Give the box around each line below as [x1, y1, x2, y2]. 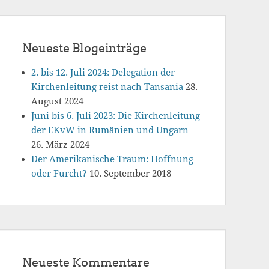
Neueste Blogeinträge [22, 41, 147, 55]
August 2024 [31, 96, 83, 107]
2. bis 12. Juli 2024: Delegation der [31, 67, 175, 78]
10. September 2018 [89, 168, 171, 179]
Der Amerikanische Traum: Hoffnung [31, 154, 193, 165]
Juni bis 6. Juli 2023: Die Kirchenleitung [31, 110, 200, 121]
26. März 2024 [31, 139, 89, 150]
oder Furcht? [31, 168, 87, 179]
